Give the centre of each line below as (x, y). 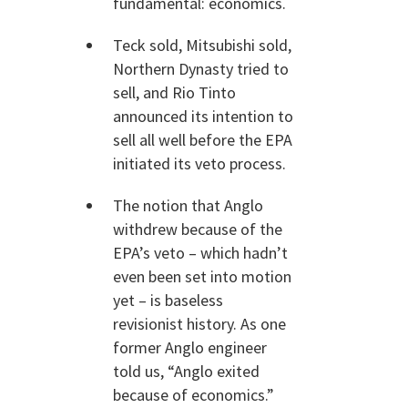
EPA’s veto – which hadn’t (200, 253)
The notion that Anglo (188, 205)
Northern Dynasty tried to (201, 69)
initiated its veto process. (199, 163)
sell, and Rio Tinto (174, 92)
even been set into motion (202, 276)
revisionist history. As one (199, 324)
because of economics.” (194, 395)
